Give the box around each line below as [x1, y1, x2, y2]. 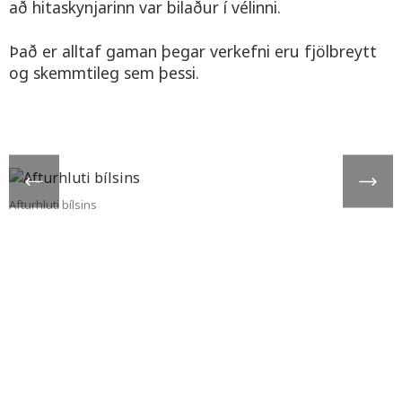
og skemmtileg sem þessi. [9, 61, 199, 83]
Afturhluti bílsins [9, 196, 97, 213]
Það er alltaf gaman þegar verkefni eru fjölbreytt [9, 39, 377, 62]
